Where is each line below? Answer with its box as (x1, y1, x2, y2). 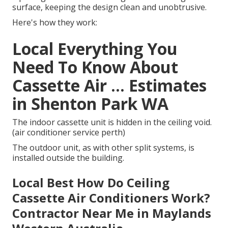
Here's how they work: (12, 17, 97, 28)
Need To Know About (12, 56, 178, 78)
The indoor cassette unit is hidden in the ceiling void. (12, 117, 212, 128)
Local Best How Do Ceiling (12, 174, 169, 191)
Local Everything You (12, 38, 178, 60)
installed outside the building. (12, 152, 124, 164)
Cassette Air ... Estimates (12, 74, 207, 97)
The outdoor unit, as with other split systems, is (12, 142, 194, 154)
